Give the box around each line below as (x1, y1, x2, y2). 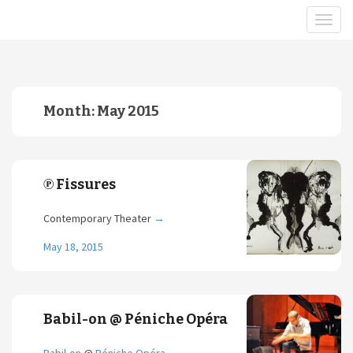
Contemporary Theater (43, 211, 154, 225)
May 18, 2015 (43, 240, 103, 254)
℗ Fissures (43, 176, 116, 193)
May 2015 (97, 102, 159, 120)
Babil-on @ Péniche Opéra (43, 310, 228, 328)
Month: (43, 102, 97, 120)
